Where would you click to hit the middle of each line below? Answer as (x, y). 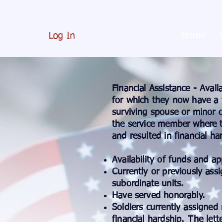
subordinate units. (148, 184)
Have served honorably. (158, 196)
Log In (62, 36)
